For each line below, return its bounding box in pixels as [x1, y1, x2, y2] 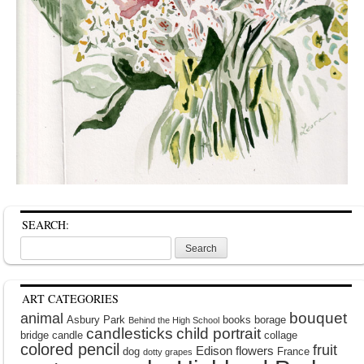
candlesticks [86, 324, 173, 342]
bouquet [289, 309, 347, 327]
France [277, 344, 310, 357]
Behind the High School [128, 314, 219, 325]
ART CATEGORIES [22, 290, 119, 306]
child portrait [176, 324, 261, 342]
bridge [20, 328, 49, 341]
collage [264, 328, 297, 341]
